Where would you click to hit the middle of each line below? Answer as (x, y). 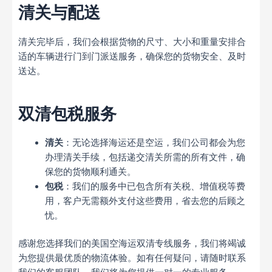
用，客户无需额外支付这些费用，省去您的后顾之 (145, 201)
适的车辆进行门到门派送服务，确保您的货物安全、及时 (132, 56)
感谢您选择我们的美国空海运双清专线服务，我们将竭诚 (132, 243)
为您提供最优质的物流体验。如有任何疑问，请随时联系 (132, 258)
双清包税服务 (67, 114)
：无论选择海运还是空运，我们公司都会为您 (154, 142)
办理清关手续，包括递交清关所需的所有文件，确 (145, 157)
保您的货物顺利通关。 (90, 172)
